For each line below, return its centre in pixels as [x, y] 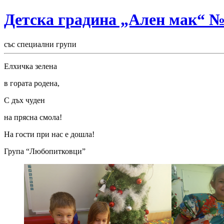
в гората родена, [32, 83]
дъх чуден [28, 100]
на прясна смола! [33, 117]
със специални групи [40, 44]
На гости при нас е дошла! [49, 134]
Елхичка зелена [30, 66]
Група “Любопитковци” [45, 151]
